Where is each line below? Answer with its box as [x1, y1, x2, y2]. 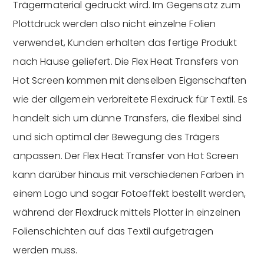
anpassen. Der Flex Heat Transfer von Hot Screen [13, 148, 239, 163]
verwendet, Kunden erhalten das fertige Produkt [13, 35, 237, 49]
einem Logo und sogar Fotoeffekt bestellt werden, [13, 186, 246, 200]
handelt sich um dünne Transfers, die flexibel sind [13, 111, 242, 125]
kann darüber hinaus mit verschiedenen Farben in [13, 167, 244, 181]
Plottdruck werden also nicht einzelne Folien [13, 16, 216, 31]
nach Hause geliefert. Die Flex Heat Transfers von [13, 54, 239, 68]
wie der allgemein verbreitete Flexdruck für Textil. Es [13, 92, 248, 106]
